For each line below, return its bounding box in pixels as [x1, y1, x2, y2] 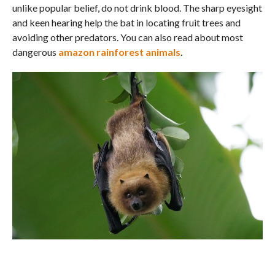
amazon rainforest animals [58, 46, 180, 58]
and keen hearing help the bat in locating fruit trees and [12, 17, 241, 29]
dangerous [12, 46, 58, 58]
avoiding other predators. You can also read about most [12, 31, 243, 44]
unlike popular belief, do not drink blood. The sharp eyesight [12, 2, 262, 14]
